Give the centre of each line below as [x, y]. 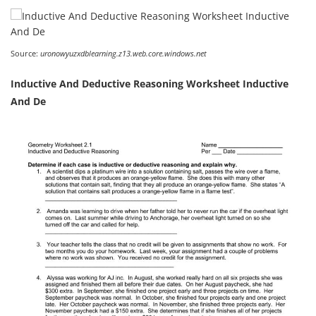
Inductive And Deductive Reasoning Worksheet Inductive [150, 83]
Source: [25, 53]
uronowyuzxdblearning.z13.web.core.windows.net [123, 53]
